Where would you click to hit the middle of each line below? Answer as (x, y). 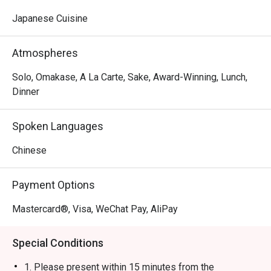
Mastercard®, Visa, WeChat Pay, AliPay (95, 209)
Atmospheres (45, 53)
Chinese (29, 150)
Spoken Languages (58, 126)
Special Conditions (58, 243)
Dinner (26, 92)
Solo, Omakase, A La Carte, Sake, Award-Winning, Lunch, (130, 77)
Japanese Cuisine (50, 18)
